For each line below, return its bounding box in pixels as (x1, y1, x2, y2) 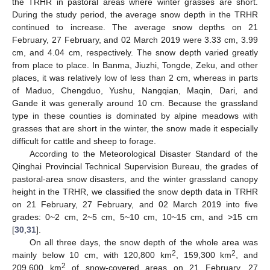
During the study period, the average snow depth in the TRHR (12, 10, 258, 20)
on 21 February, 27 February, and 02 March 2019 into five (12, 199, 258, 210)
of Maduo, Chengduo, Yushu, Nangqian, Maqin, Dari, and (12, 86, 258, 96)
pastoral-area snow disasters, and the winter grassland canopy (12, 174, 258, 184)
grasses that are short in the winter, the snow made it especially (12, 124, 258, 134)
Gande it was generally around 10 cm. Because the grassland (12, 98, 258, 108)
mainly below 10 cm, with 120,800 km (12, 250, 172, 260)
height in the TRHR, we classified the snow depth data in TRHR (12, 187, 258, 197)
